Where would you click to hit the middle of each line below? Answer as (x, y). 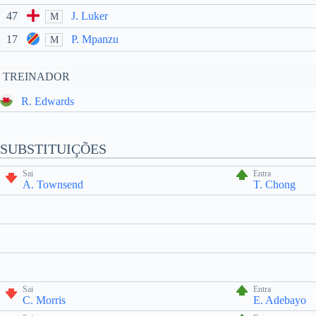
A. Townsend (53, 184)
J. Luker (90, 16)
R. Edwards (48, 101)
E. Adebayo (280, 300)
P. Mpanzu (95, 39)
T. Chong (275, 184)
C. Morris (44, 300)
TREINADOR (36, 77)
